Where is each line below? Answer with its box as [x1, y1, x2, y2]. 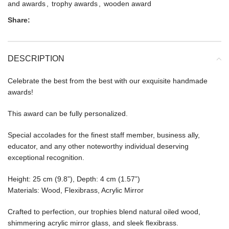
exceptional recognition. [8, 153, 84, 162]
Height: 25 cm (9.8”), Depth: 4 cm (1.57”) [8, 174, 140, 183]
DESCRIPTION [8, 54, 64, 63]
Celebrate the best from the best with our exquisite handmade [8, 76, 208, 85]
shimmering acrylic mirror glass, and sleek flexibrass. [8, 218, 178, 227]
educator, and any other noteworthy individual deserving [8, 142, 189, 150]
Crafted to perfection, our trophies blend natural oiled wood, [8, 207, 200, 216]
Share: [8, 15, 30, 24]
